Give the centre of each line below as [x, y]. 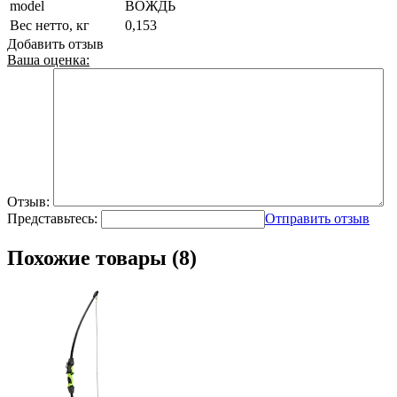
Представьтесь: [52, 218]
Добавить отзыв [55, 43]
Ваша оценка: [48, 59]
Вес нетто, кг [50, 25]
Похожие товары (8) [102, 257]
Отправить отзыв [317, 218]
